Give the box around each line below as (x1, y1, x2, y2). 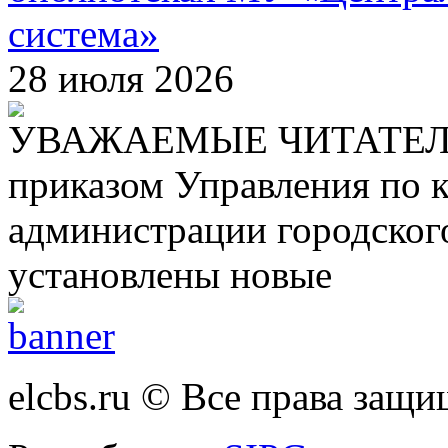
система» (8, 11, 159, 55)
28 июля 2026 (8, 56, 234, 100)
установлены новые (8, 252, 332, 296)
